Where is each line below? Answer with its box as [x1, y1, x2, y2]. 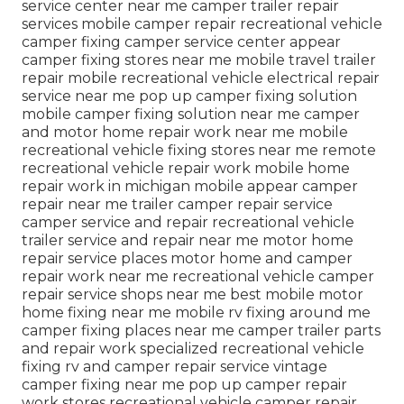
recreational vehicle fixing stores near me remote [22, 142, 376, 160]
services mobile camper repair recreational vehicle [22, 15, 382, 33]
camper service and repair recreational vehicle [22, 214, 354, 232]
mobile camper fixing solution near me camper [22, 106, 360, 124]
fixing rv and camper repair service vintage [22, 358, 327, 376]
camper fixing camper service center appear [22, 33, 341, 51]
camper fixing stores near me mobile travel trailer [22, 51, 376, 69]
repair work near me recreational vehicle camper [22, 268, 374, 286]
